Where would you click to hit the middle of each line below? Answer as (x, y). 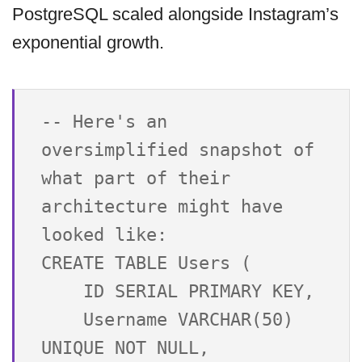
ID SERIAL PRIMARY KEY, (62, 292)
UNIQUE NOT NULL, (125, 348)
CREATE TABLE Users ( (146, 263)
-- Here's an (104, 122)
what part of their (136, 179)
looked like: (104, 235)
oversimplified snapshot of (178, 150)
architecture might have (162, 207)
